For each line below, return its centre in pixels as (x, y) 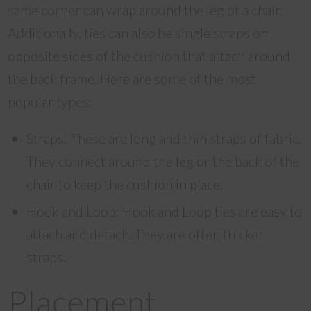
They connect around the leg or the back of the (163, 161)
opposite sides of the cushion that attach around (149, 56)
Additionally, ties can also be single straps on (138, 33)
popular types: (50, 101)
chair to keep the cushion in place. (125, 184)
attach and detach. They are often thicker (145, 234)
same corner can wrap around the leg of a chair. (145, 10)
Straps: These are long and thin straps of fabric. (164, 138)
